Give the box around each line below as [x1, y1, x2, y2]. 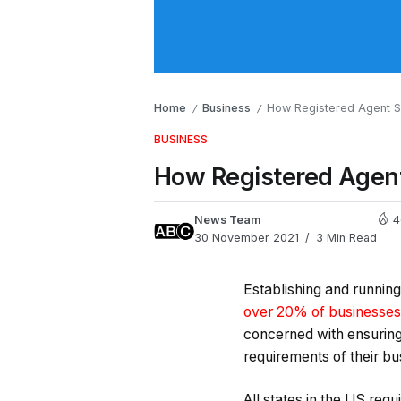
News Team [194, 213, 261, 226]
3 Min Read [312, 231, 377, 244]
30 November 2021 [194, 231, 299, 244]
